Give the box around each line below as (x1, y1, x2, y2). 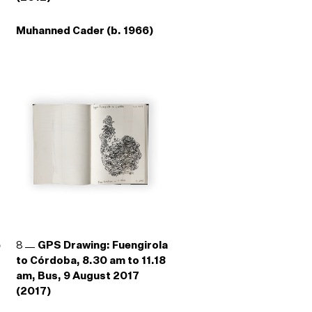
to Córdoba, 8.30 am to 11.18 (15, 254, 166, 267)
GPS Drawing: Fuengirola (37, 239, 168, 252)
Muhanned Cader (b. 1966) (15, 24, 154, 37)
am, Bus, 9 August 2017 (15, 270, 139, 283)
